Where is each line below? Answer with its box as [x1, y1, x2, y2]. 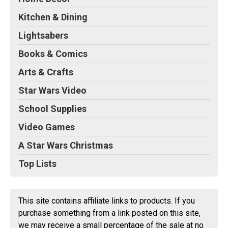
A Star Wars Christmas [18, 140, 113, 151]
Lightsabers [18, 30, 68, 41]
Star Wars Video [18, 85, 87, 96]
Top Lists [18, 158, 56, 169]
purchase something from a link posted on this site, [18, 208, 201, 218]
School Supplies [18, 103, 87, 115]
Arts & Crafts [18, 67, 73, 78]
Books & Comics [18, 48, 88, 60]
